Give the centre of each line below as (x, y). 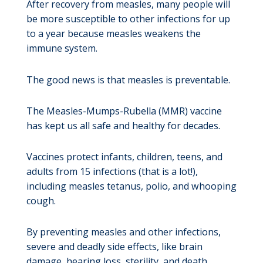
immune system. (62, 48)
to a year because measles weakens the (113, 34)
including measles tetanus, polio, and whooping (131, 186)
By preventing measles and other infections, (123, 232)
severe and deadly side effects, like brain (114, 246)
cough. (41, 200)
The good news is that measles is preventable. (128, 80)
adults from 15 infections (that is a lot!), (112, 171)
